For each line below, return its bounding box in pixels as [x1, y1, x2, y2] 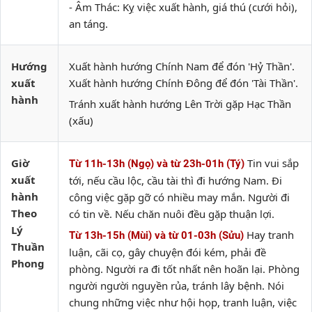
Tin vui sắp [247, 156, 299, 170]
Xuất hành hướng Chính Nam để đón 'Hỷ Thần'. [69, 59, 295, 73]
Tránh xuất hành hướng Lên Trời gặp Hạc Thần [69, 97, 291, 111]
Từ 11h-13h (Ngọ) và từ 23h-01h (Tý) [69, 157, 244, 170]
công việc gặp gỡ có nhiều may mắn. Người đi [69, 190, 290, 204]
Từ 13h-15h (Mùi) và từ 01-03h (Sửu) [69, 229, 244, 242]
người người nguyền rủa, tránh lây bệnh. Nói [69, 279, 284, 292]
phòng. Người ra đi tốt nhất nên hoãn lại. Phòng [69, 262, 299, 276]
